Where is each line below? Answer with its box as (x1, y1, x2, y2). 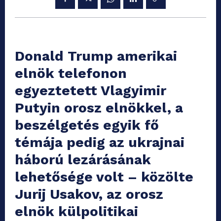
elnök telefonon (15, 65, 127, 81)
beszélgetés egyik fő (15, 116, 159, 133)
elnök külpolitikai (15, 203, 138, 220)
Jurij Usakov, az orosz (15, 185, 163, 202)
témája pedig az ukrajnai (15, 134, 184, 150)
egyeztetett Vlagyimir (15, 82, 166, 99)
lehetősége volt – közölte (15, 168, 193, 185)
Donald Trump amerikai (15, 47, 177, 64)
